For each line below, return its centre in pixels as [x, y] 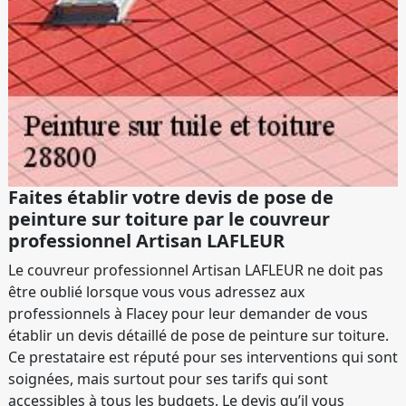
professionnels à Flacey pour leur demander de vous [188, 314]
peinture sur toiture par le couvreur [169, 219]
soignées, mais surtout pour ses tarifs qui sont [168, 379]
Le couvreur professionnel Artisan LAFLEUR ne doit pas [196, 271]
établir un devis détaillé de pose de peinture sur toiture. [198, 336]
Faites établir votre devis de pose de [171, 198]
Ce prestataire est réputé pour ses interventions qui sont [203, 358]
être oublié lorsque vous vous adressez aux [156, 292]
